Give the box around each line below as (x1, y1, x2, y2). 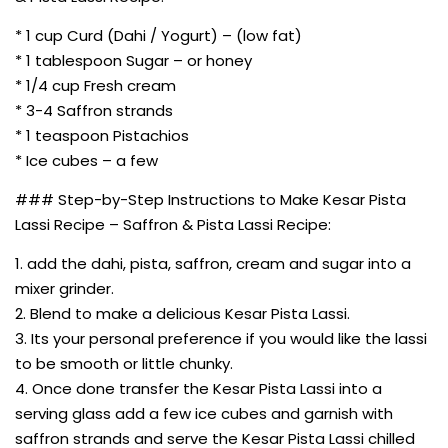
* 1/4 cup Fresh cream (15, 74, 176, 96)
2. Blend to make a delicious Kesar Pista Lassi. (15, 302, 350, 324)
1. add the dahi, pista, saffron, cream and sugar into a (15, 252, 411, 274)
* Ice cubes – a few (15, 149, 158, 171)
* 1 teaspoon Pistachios (15, 124, 189, 146)
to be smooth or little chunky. (15, 352, 233, 374)
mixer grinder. (15, 277, 114, 299)
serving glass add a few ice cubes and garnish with (15, 402, 393, 424)
